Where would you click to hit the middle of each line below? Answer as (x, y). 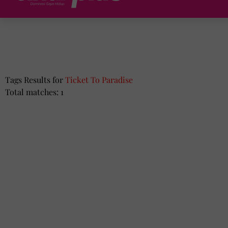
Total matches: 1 (34, 92)
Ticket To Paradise (99, 80)
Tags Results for (35, 80)
